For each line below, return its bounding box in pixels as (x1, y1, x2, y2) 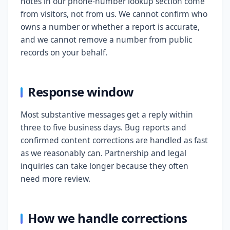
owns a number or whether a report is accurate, (21, 21, 200, 32)
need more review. (21, 173, 90, 184)
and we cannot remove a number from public (21, 34, 192, 45)
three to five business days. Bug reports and (21, 122, 186, 133)
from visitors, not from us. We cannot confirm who (21, 8, 207, 20)
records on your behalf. (21, 47, 107, 58)
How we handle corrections (28, 209, 187, 226)
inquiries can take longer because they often (21, 160, 188, 171)
